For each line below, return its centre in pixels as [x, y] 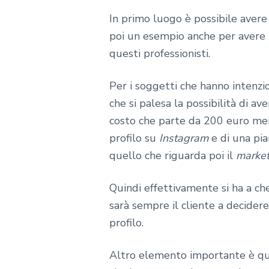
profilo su [133, 138]
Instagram [182, 138]
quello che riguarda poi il [173, 156]
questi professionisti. [160, 54]
